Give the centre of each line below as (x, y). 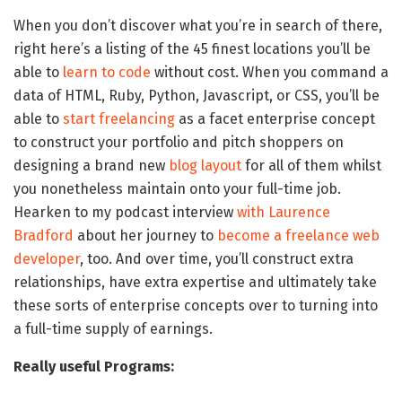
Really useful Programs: (94, 366)
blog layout (205, 165)
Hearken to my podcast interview (125, 212)
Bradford (44, 235)
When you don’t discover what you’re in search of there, (198, 25)
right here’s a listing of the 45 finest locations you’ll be (192, 48)
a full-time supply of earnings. (113, 328)
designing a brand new (91, 165)
